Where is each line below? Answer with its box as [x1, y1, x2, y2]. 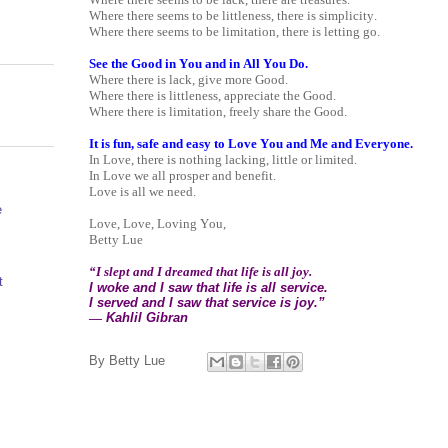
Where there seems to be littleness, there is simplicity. [89, 7, 377, 23]
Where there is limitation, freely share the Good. [89, 103, 347, 119]
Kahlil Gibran [102, 309, 188, 325]
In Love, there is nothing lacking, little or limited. [89, 151, 357, 167]
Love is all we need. [89, 183, 196, 199]
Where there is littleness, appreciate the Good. [89, 87, 336, 103]
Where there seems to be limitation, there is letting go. [89, 23, 380, 39]
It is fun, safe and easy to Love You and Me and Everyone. [89, 135, 413, 151]
